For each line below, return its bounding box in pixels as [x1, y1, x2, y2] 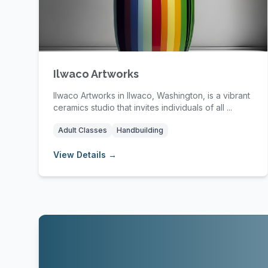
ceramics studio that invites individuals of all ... [53, 102, 232, 112]
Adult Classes [58, 126, 107, 135]
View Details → [53, 150, 117, 160]
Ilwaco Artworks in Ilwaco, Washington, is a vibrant [53, 90, 250, 100]
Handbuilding [117, 126, 163, 135]
